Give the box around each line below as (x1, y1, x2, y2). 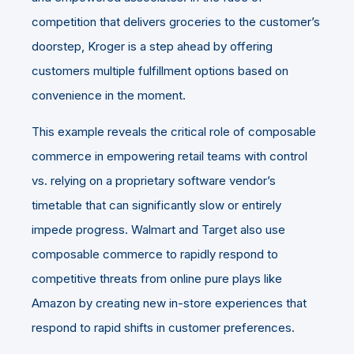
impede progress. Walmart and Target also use (32, 221, 285, 237)
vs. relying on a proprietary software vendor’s (32, 172, 276, 188)
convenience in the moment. (32, 87, 186, 103)
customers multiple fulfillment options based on (32, 62, 288, 78)
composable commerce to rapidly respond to (32, 246, 278, 262)
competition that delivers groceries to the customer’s (32, 13, 320, 29)
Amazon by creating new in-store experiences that (32, 295, 307, 311)
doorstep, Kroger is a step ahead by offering (32, 38, 273, 54)
